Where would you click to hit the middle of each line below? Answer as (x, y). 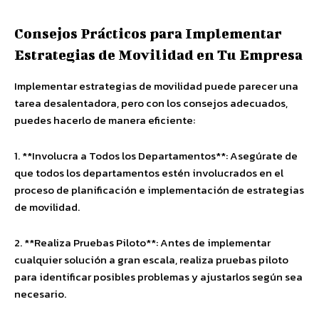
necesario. (40, 294)
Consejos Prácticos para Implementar (148, 33)
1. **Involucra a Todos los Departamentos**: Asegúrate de (156, 156)
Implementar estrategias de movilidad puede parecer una (156, 86)
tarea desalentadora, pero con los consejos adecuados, (151, 103)
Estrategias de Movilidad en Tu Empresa (158, 54)
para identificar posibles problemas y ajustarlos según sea (158, 277)
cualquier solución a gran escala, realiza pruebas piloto (151, 260)
